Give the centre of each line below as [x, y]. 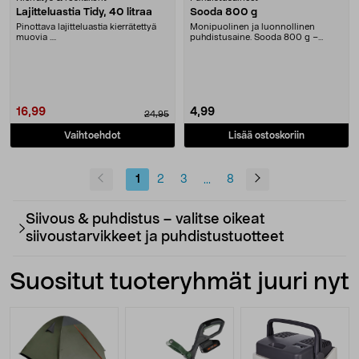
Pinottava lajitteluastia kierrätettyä [86, 26]
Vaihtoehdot [93, 135]
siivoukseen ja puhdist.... [240, 47]
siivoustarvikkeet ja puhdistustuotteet [155, 237]
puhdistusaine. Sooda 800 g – [254, 37]
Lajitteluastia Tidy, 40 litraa [84, 12]
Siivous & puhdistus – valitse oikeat [145, 219]
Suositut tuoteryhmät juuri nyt [179, 282]
